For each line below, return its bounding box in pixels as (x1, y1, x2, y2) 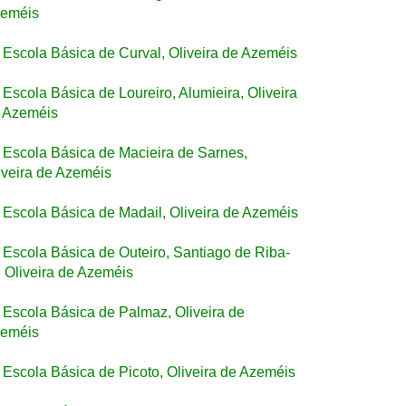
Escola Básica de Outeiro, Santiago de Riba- (3, 245, 290, 260)
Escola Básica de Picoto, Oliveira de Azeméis (3, 364, 295, 380)
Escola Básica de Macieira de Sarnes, (3, 145, 247, 160)
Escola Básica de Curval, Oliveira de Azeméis (3, 45, 297, 61)
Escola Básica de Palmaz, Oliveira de (3, 304, 245, 320)
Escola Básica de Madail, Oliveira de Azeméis (3, 205, 298, 220)
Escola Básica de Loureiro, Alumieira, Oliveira (3, 85, 297, 101)
